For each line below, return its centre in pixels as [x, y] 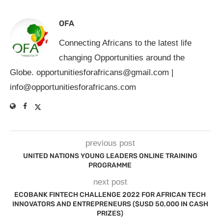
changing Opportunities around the [122, 58]
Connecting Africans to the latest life [125, 43]
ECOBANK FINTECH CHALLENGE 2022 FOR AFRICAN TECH [110, 195]
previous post [110, 143]
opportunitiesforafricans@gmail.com [103, 72]
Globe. [23, 72]
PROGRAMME [110, 165]
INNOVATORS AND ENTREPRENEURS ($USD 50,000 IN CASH [110, 204]
